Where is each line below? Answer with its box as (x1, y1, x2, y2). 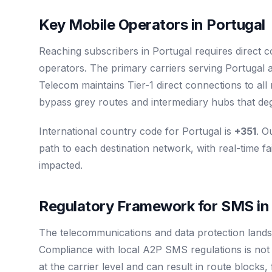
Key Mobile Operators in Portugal (39, 15, 265, 33)
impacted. (39, 158, 83, 171)
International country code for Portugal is (39, 124, 234, 137)
